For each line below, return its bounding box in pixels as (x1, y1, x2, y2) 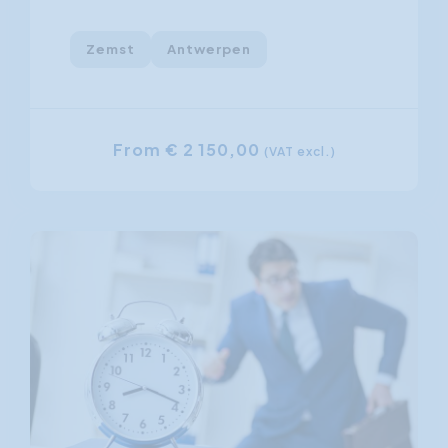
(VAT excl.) (263, 143, 336, 159)
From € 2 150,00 (112, 138, 264, 160)
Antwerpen (167, 40, 251, 57)
